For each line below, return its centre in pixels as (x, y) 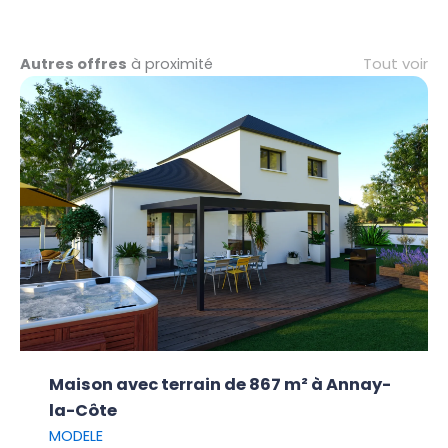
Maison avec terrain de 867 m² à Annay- (220, 385)
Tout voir (395, 63)
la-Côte (83, 411)
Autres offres (73, 63)
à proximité (170, 63)
